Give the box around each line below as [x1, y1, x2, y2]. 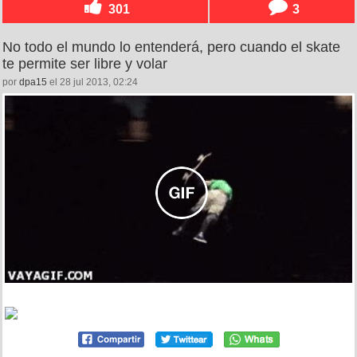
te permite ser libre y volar [2, 56, 167, 73]
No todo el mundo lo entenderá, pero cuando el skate [2, 39, 340, 56]
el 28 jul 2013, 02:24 [47, 76, 138, 88]
